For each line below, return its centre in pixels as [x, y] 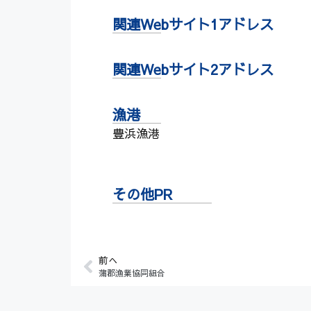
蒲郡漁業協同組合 [132, 273]
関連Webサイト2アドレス [193, 69]
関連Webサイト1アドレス [193, 24]
